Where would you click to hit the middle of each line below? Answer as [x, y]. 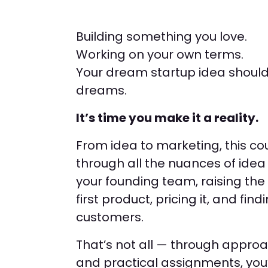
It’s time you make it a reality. [167, 118]
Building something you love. [162, 36]
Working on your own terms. [160, 54]
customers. [110, 217]
